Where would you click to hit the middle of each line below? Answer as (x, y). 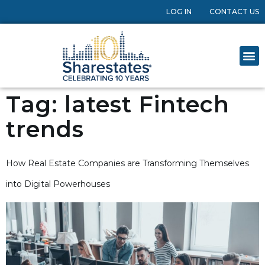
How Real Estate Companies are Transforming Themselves (127, 164)
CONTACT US (234, 12)
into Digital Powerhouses (58, 184)
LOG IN (179, 12)
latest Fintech (147, 105)
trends (45, 130)
